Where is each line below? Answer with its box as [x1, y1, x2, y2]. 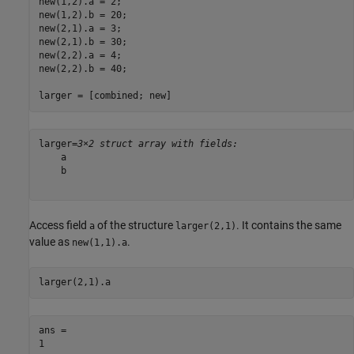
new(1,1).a [72, 236, 127, 248]
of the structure [95, 218, 175, 232]
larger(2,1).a [38, 277, 111, 288]
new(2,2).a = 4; [38, 50, 122, 62]
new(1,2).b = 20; [38, 9, 127, 21]
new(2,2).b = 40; [38, 63, 127, 75]
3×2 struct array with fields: [77, 138, 238, 150]
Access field [29, 218, 89, 232]
